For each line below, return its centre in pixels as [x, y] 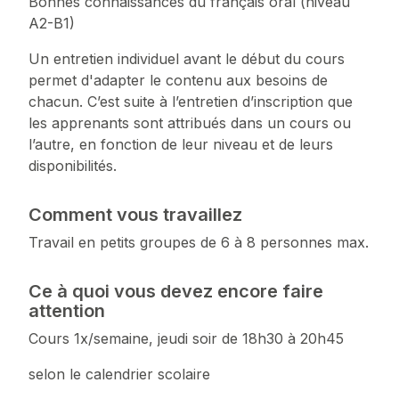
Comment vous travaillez [135, 215]
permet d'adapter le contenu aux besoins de [178, 81]
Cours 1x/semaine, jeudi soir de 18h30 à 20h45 [186, 339]
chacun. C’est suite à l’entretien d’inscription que [191, 102]
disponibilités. [73, 166]
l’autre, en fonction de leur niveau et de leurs [181, 145]
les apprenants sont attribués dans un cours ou [190, 123]
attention [67, 311]
